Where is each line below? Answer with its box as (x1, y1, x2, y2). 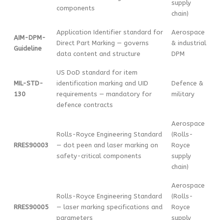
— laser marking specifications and (56, 203, 163, 211)
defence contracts (56, 101, 113, 109)
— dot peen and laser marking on (56, 141, 158, 149)
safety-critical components (56, 152, 141, 160)
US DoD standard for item (56, 69, 137, 77)
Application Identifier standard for (56, 28, 163, 36)
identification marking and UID (56, 80, 148, 87)
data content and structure (56, 50, 140, 58)
